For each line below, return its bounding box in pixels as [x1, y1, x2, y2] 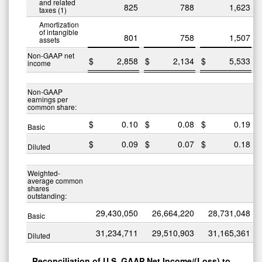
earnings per [27, 94, 68, 104]
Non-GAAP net [27, 50, 74, 60]
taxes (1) [39, 4, 67, 15]
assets [39, 34, 60, 44]
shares [27, 182, 49, 193]
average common [27, 175, 83, 185]
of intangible [39, 26, 78, 37]
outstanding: [27, 190, 67, 201]
